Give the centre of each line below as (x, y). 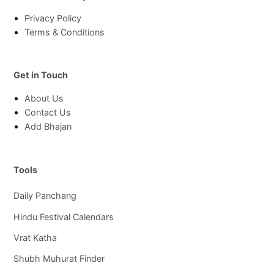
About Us (44, 98)
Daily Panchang (45, 196)
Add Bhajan (48, 127)
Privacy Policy (53, 18)
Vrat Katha (35, 237)
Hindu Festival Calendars (64, 217)
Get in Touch (41, 75)
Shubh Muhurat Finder (59, 259)
